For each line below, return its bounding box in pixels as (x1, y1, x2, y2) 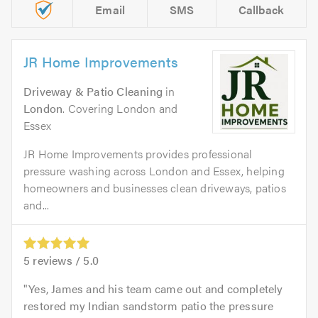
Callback (238, 1, 285, 18)
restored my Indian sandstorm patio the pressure (23, 297, 274, 314)
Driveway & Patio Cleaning (23, 83, 163, 100)
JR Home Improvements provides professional (23, 146, 253, 163)
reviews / (30, 252, 84, 269)
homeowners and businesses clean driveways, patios (23, 180, 286, 197)
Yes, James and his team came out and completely (28, 280, 283, 297)
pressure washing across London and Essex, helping (23, 163, 285, 180)
